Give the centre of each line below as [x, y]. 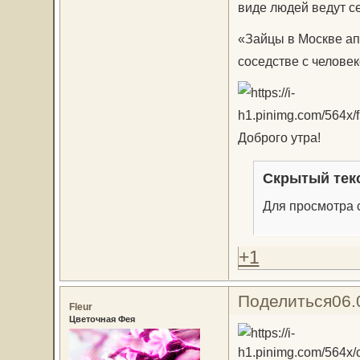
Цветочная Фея [102, 319]
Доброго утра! [279, 137]
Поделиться [284, 301]
